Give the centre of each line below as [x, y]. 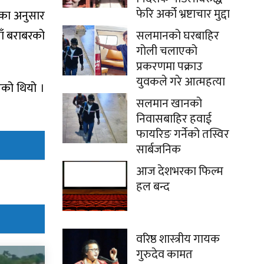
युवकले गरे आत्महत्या [181, 82]
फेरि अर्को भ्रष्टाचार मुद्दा [183, 14]
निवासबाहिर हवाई [174, 119]
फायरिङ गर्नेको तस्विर [183, 135]
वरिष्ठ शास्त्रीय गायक [178, 240]
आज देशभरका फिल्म [180, 172]
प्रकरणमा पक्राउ [169, 67]
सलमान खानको [169, 104]
